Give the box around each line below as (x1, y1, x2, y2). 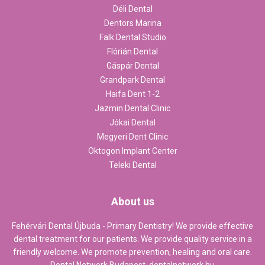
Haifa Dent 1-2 (105, 89, 160, 99)
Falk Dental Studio (99, 33, 166, 43)
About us (111, 195, 154, 208)
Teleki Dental (108, 160, 157, 170)
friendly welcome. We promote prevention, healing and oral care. (13, 247, 252, 257)
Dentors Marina (104, 18, 161, 28)
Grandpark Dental (100, 75, 165, 85)
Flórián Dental (107, 47, 158, 57)
